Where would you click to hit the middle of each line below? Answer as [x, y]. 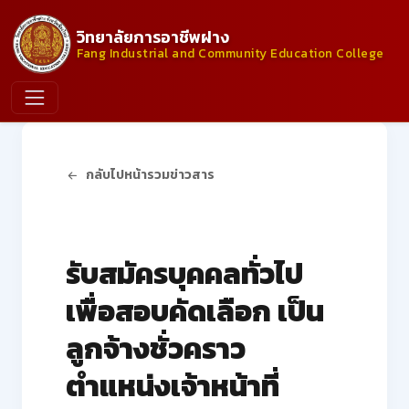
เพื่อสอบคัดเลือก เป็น [195, 311]
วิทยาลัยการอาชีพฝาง [153, 37]
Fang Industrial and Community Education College [231, 52]
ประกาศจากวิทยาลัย [135, 228]
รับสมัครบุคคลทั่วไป [184, 273]
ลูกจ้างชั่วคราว [156, 348]
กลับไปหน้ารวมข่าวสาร [150, 175]
